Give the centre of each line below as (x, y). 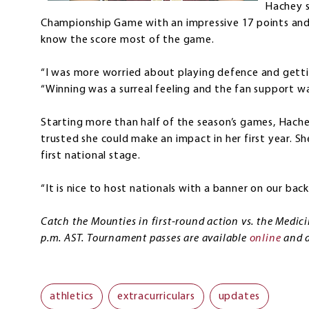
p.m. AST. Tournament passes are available (145, 239)
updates (239, 297)
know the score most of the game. (128, 40)
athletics (72, 297)
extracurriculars (156, 297)
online (265, 239)
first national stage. (91, 156)
